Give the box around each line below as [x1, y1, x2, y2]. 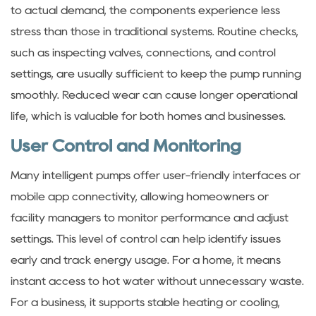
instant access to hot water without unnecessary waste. [11, 275, 304, 286]
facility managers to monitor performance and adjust [11, 212, 288, 223]
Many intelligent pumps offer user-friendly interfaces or [11, 169, 300, 181]
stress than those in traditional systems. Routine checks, [11, 25, 298, 37]
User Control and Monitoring [11, 138, 241, 153]
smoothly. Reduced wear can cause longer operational [11, 89, 298, 100]
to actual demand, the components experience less [11, 4, 280, 16]
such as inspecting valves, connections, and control [11, 47, 276, 58]
